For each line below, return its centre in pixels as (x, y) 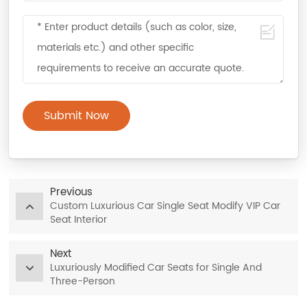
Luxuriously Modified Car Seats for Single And (156, 268)
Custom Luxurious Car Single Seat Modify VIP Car (165, 206)
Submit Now (77, 116)
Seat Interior (79, 220)
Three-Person (83, 282)
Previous (72, 193)
